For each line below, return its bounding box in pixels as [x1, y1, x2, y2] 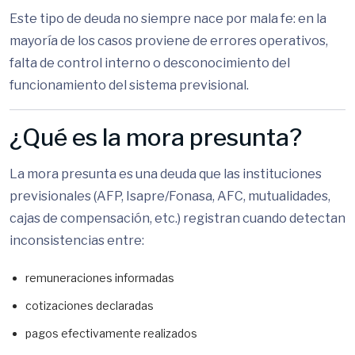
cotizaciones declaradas [25, 299, 154, 312]
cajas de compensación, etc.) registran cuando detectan [10, 211, 345, 226]
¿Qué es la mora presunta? [10, 123, 302, 151]
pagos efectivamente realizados [25, 326, 197, 340]
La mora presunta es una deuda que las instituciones [10, 166, 322, 181]
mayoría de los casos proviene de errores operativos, [10, 33, 328, 48]
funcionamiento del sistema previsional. [10, 78, 249, 93]
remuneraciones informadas [25, 271, 174, 284]
